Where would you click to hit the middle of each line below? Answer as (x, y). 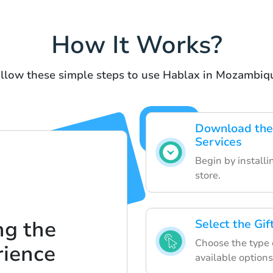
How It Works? (136, 45)
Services (218, 142)
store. (208, 175)
